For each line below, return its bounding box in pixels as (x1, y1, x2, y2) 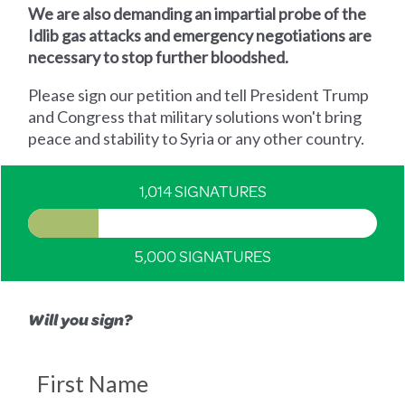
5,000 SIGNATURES (134, 243, 271, 268)
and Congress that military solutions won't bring (28, 106, 363, 127)
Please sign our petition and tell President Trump (28, 84, 370, 105)
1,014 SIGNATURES (138, 178, 267, 202)
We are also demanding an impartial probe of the (28, 3, 367, 24)
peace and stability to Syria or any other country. (28, 127, 368, 148)
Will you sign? (28, 306, 133, 331)
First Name (37, 369, 149, 397)
